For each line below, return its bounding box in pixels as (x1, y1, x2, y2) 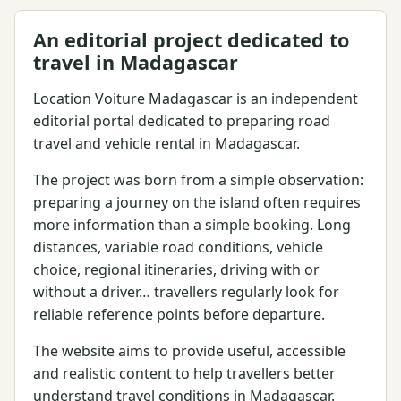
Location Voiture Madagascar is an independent (33, 88, 358, 108)
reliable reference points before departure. (33, 303, 325, 324)
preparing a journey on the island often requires (33, 192, 361, 212)
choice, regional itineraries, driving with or (33, 259, 320, 279)
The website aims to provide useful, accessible (33, 340, 346, 361)
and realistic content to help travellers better (33, 363, 336, 383)
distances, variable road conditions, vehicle (33, 236, 323, 257)
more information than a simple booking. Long (33, 214, 351, 235)
